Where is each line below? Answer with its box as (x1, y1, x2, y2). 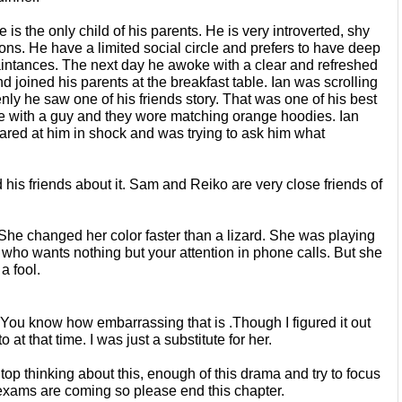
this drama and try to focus (214, 365, 380, 381)
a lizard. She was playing (215, 227, 375, 243)
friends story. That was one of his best (139, 91, 377, 107)
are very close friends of (232, 176, 382, 192)
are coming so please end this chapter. (40, 382, 284, 398)
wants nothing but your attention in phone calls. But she (32, 244, 382, 260)
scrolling (324, 74, 378, 90)
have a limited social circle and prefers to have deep (51, 39, 380, 56)
